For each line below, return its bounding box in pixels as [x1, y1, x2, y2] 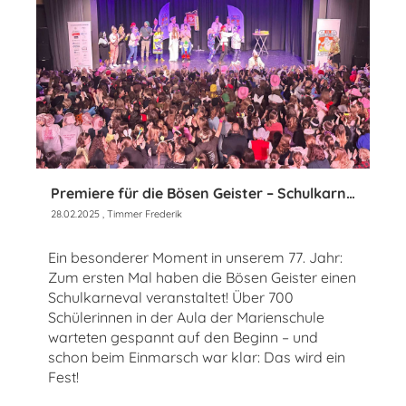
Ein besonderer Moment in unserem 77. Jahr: [48, 247, 343, 266]
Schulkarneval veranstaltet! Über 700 [48, 287, 294, 306]
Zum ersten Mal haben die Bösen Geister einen [48, 267, 356, 286]
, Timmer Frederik [100, 207, 182, 220]
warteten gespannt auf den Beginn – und [48, 327, 318, 346]
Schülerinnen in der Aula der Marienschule [48, 307, 324, 326]
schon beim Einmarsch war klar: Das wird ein [48, 347, 345, 366]
